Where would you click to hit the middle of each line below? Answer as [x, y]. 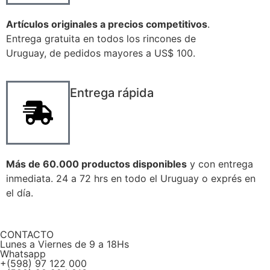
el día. [20, 193]
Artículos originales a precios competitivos [107, 24]
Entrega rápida [112, 93]
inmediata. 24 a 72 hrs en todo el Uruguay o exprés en [131, 179]
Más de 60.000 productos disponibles [96, 164]
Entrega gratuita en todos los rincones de [101, 38]
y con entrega [220, 164]
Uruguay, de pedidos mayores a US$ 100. [101, 53]
